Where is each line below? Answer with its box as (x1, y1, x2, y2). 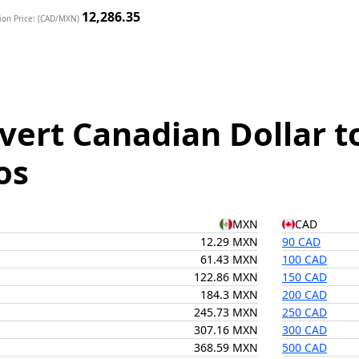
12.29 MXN (200, 234, 258, 249)
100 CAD (282, 252, 327, 267)
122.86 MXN (194, 269, 258, 284)
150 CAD (282, 269, 327, 284)
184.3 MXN (200, 287, 258, 302)
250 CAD (282, 305, 327, 320)
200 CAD (282, 287, 327, 302)
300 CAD (282, 322, 327, 337)
